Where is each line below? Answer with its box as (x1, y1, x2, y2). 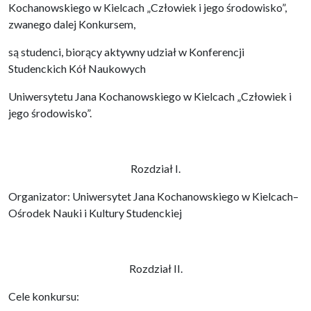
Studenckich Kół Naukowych (8, 62, 146, 75)
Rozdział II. (128, 262, 183, 275)
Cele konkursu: (8, 289, 79, 303)
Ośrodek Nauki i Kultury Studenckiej (8, 206, 182, 219)
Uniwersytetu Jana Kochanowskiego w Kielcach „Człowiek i (8, 90, 292, 103)
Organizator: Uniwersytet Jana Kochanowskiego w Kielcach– (8, 190, 299, 203)
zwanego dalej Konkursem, (8, 17, 135, 31)
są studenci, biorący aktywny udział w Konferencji (8, 45, 244, 58)
